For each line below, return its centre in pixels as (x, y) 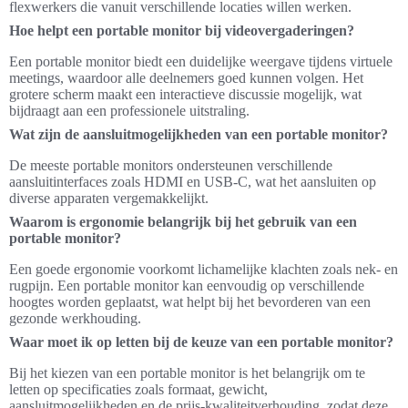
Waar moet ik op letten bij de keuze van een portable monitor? (201, 342)
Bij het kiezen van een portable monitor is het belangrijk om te (187, 373)
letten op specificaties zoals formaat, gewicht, (138, 390)
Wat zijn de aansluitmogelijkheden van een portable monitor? (199, 135)
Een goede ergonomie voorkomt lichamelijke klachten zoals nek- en (204, 270)
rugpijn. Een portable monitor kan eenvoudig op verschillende (187, 286)
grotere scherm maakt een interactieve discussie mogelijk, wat (185, 95)
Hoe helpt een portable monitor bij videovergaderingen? (182, 31)
